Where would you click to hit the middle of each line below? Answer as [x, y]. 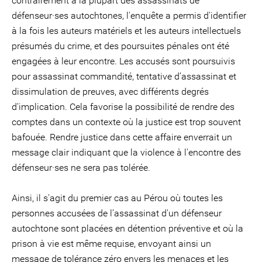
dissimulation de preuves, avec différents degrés [110, 92]
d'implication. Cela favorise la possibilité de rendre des [123, 107]
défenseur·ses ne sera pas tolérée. [81, 168]
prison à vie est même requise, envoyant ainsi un [111, 244]
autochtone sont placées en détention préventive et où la [127, 228]
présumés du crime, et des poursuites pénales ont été [120, 46]
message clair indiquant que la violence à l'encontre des [126, 152]
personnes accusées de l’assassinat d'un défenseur [117, 213]
